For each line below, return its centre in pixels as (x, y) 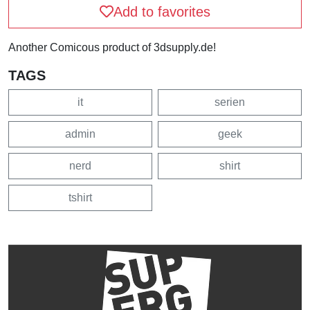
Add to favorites (162, 12)
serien (230, 102)
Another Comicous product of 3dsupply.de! (112, 47)
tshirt (80, 198)
